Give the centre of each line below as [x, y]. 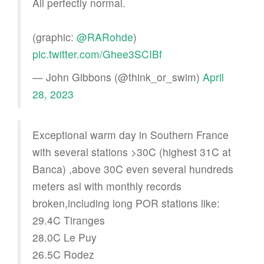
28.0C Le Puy [65, 237]
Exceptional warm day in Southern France [131, 134]
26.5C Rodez [63, 254]
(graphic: [55, 37]
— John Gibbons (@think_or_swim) [118, 77]
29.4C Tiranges [69, 220]
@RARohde [105, 37]
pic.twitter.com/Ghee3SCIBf [97, 54]
